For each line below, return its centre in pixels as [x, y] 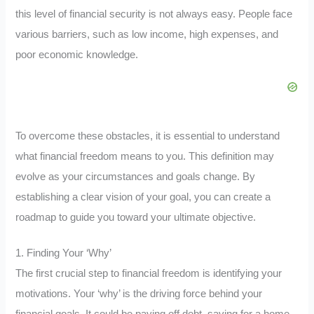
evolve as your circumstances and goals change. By [136, 176]
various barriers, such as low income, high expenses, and [147, 35]
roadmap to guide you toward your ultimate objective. [136, 217]
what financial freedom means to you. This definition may [145, 156]
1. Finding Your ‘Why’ [64, 253]
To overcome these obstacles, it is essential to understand [148, 136]
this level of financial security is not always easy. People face [154, 14]
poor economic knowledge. [77, 55]
